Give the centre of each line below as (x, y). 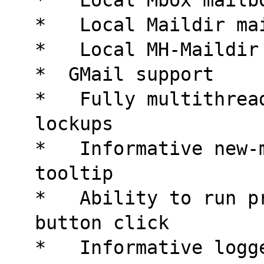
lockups (74, 123)
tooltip (74, 173)
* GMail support (124, 74)
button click (102, 222)
